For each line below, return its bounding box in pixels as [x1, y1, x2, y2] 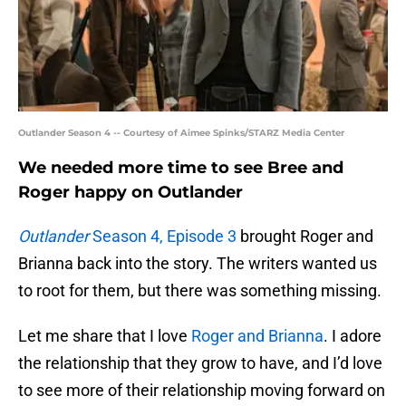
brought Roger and [237, 227, 373, 246]
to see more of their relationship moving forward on [18, 381, 385, 401]
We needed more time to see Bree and [18, 158, 343, 179]
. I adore [324, 326, 382, 346]
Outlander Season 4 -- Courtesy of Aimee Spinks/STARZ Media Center [18, 127, 344, 140]
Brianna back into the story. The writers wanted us [18, 254, 377, 274]
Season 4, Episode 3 [89, 227, 237, 246]
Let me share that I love [18, 326, 191, 346]
